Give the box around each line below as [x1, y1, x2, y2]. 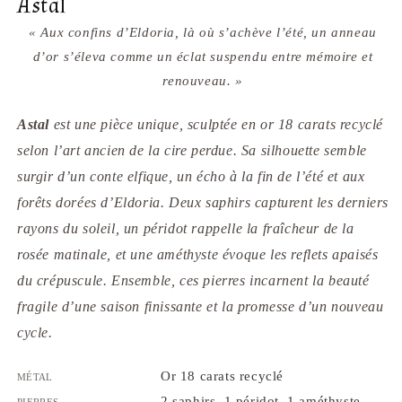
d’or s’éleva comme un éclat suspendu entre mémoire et [32, 49, 373, 64]
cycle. [17, 325, 53, 340]
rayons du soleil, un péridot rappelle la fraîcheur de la [17, 221, 354, 236]
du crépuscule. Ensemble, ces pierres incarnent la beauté [17, 273, 370, 288]
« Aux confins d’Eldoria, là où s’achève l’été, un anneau [29, 25, 377, 39]
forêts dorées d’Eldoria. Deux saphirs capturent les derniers [17, 195, 389, 210]
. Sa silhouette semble [232, 143, 367, 158]
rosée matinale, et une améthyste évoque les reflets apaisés [17, 247, 379, 262]
